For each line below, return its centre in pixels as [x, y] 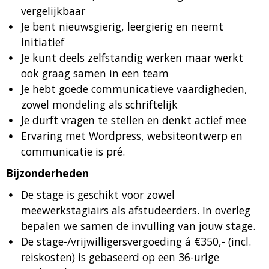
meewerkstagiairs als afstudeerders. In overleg [136, 210]
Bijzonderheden [47, 173]
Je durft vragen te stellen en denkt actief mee [134, 120]
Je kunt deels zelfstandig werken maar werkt [132, 58]
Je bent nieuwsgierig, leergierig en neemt [122, 26]
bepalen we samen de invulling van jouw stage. [138, 226]
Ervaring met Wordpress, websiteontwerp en [132, 136]
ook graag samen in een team [95, 73]
